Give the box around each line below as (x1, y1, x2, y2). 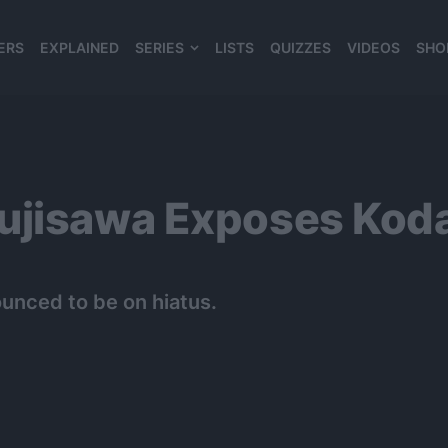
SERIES (135, 39, 184, 57)
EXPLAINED (40, 39, 119, 57)
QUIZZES (270, 39, 331, 57)
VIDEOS (347, 39, 400, 57)
